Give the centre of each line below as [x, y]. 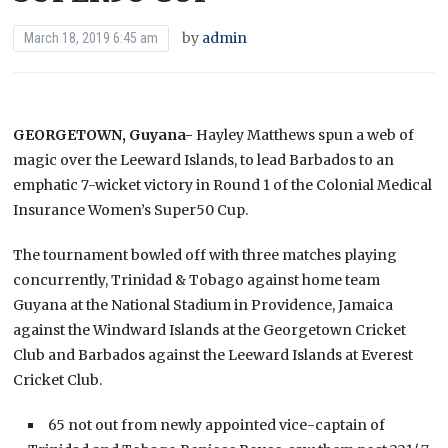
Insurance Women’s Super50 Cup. [131, 209]
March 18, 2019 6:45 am [91, 37]
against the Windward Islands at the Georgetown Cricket [210, 329]
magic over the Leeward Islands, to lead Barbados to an [204, 159]
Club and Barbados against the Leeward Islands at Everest [213, 354]
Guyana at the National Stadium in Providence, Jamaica [203, 304]
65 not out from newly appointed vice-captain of [217, 424]
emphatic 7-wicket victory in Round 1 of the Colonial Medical [223, 184]
